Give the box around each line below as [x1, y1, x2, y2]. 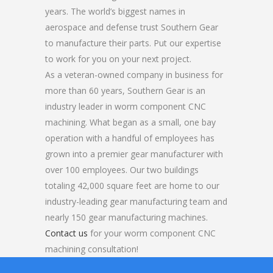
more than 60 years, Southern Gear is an [45, 85, 205, 96]
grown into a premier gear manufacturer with [45, 148, 223, 160]
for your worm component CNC [88, 227, 216, 239]
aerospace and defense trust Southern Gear [45, 21, 218, 33]
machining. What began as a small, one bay [45, 116, 216, 128]
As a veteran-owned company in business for [45, 69, 223, 80]
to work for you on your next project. [45, 53, 191, 65]
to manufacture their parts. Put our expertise [45, 37, 221, 49]
